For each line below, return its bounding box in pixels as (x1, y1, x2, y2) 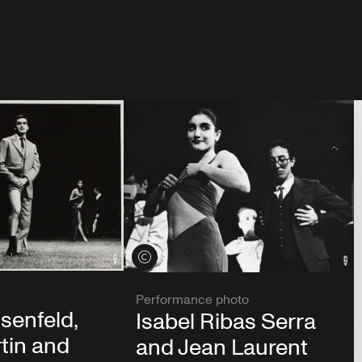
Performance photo (135, 290, 249, 309)
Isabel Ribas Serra (135, 305, 316, 338)
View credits (131, 249, 202, 263)
